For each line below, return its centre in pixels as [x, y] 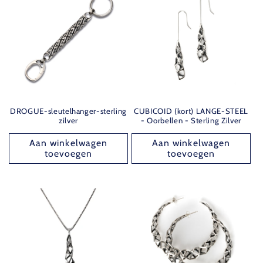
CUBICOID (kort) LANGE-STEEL [191, 111]
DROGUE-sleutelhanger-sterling [68, 111]
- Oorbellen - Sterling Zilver [191, 120]
